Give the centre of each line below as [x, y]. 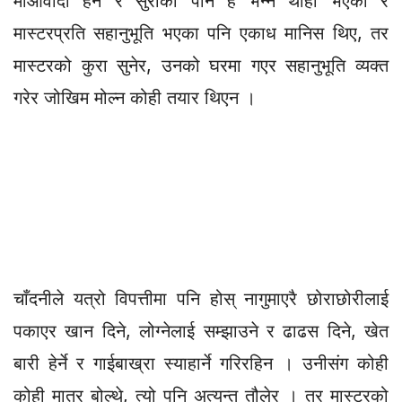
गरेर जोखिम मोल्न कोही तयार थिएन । [135, 97]
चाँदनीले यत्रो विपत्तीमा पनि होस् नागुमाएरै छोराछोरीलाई [201, 298]
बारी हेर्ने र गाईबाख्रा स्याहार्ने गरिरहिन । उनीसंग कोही [201, 363]
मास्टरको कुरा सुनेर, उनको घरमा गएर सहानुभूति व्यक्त [201, 65]
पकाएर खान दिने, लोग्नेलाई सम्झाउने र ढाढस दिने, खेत [201, 331]
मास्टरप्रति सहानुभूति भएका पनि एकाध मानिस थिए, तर [201, 33]
